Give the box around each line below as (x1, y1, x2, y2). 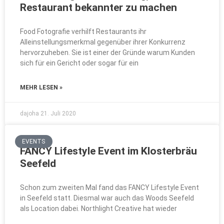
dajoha (20, 110, 40, 117)
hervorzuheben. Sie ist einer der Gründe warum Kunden (20, 48, 195, 56)
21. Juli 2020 (40, 110, 76, 117)
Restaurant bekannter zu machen (20, 1, 177, 13)
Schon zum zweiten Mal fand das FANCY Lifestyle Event (20, 183, 199, 191)
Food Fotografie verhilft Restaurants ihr (20, 27, 146, 35)
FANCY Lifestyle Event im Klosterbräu (20, 145, 197, 157)
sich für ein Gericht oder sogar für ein (20, 59, 138, 67)
